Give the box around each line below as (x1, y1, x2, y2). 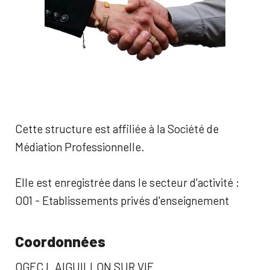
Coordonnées (15, 232, 105, 250)
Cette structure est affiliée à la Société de (15, 122, 219, 136)
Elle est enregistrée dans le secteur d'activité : (15, 175, 239, 189)
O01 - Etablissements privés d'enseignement (15, 193, 229, 207)
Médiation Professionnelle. (15, 140, 145, 154)
